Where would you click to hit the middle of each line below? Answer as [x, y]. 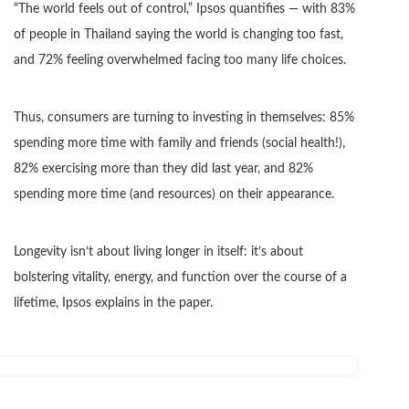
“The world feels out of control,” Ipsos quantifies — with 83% [184, 10]
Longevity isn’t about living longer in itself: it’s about [158, 252]
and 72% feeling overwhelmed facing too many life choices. [180, 61]
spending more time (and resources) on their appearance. [174, 195]
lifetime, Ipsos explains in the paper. [113, 304]
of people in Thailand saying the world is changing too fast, [178, 35]
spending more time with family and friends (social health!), [179, 144]
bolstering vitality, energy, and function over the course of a [180, 278]
